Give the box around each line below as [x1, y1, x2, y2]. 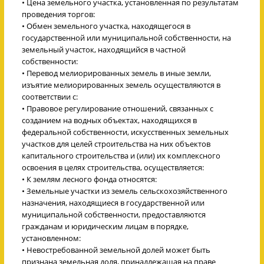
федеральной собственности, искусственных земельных [22, 126, 229, 137]
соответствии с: [22, 91, 78, 102]
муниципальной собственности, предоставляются [22, 209, 206, 220]
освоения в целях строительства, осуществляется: [22, 161, 204, 173]
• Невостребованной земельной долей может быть [22, 244, 210, 255]
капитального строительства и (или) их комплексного [22, 150, 220, 161]
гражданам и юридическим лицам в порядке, [22, 220, 189, 232]
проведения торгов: [22, 8, 95, 19]
